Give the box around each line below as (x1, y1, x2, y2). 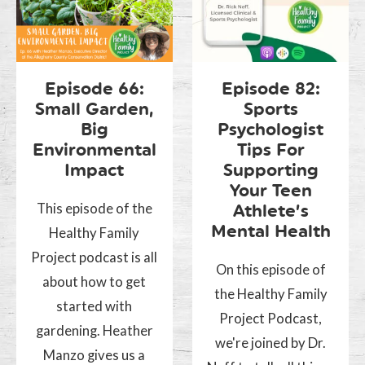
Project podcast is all (31, 248, 158, 266)
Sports (243, 98, 298, 119)
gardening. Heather (35, 321, 153, 339)
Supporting (222, 159, 319, 180)
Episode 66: (44, 77, 144, 99)
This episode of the (36, 199, 152, 217)
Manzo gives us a (43, 345, 146, 363)
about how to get (42, 272, 147, 290)
